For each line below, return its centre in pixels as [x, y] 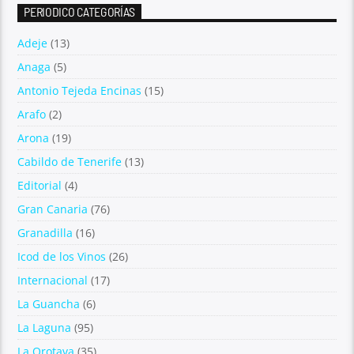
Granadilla [45, 233]
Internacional [53, 281]
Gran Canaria [53, 209]
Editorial [40, 186]
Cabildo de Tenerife [70, 162]
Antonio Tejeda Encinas [80, 91]
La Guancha [49, 304]
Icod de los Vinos [62, 257]
